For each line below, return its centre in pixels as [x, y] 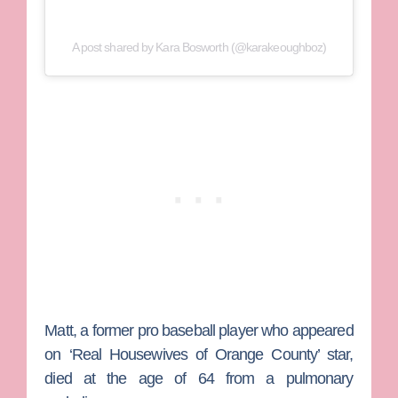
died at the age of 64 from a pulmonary [199, 378]
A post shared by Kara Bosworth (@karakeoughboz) [199, 47]
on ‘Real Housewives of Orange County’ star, [199, 354]
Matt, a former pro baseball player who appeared [199, 330]
